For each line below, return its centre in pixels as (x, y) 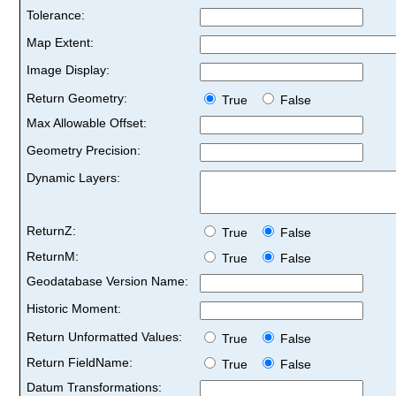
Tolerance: (56, 15)
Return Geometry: (77, 98)
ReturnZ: (51, 230)
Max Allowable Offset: (87, 122)
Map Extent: (60, 42)
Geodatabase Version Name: (107, 281)
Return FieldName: (80, 362)
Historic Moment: (74, 308)
